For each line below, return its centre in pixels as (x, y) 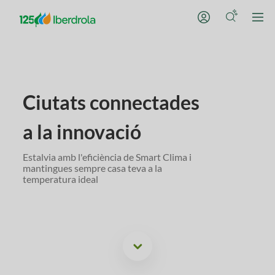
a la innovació (82, 132)
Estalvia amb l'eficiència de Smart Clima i (107, 157)
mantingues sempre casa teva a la (93, 168)
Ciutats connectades (111, 102)
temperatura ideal (61, 179)
